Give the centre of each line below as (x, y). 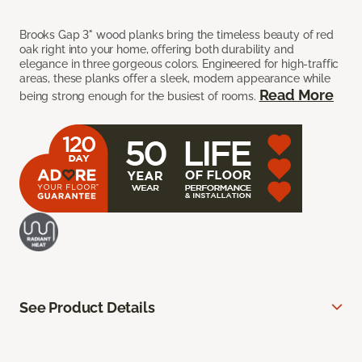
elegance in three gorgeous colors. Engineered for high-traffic (179, 64)
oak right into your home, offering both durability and (157, 50)
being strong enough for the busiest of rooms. (139, 97)
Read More (296, 95)
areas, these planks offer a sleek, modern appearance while (175, 79)
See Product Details (87, 308)
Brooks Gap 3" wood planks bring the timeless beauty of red (177, 35)
